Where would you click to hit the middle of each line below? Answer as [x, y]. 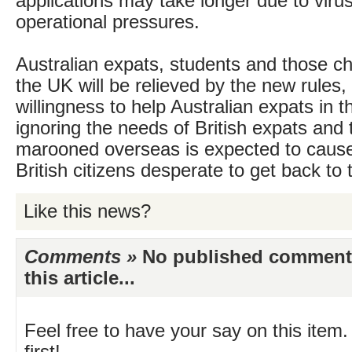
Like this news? [87, 211]
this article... [80, 278]
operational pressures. [108, 22]
